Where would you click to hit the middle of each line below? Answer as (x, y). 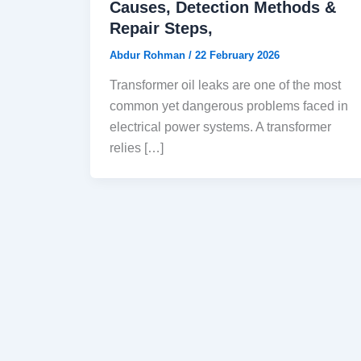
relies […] (137, 148)
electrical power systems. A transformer (220, 127)
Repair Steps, (161, 28)
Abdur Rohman (149, 55)
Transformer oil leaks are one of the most (225, 85)
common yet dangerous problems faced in (229, 106)
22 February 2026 (237, 55)
